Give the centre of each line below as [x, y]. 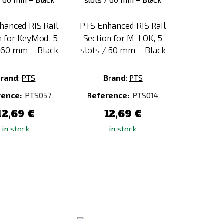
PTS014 [146, 95]
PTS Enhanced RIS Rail [123, 25]
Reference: [109, 95]
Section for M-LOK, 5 [123, 37]
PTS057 [38, 95]
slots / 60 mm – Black [123, 50]
